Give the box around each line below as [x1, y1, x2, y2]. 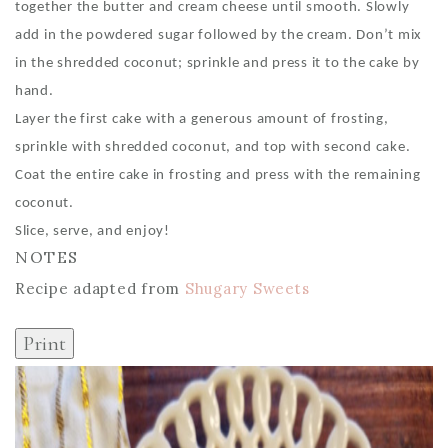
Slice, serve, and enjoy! [15, 224, 170, 239]
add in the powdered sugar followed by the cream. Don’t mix [15, 28, 423, 43]
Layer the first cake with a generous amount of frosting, [15, 112, 389, 127]
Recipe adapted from [15, 279, 185, 298]
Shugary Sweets [184, 279, 310, 298]
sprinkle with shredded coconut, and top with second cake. [15, 140, 411, 155]
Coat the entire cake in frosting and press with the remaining [15, 168, 421, 183]
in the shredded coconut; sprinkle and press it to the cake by [15, 56, 420, 71]
